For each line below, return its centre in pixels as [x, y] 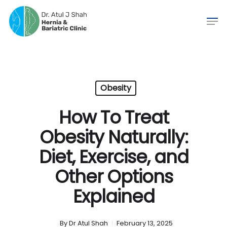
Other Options [113, 177]
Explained [113, 196]
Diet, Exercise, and [113, 157]
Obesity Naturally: [113, 137]
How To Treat [113, 117]
